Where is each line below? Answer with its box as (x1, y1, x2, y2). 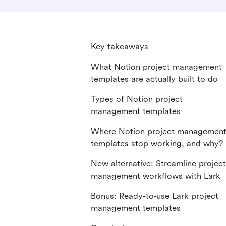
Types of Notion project (91, 94, 183, 104)
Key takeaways (91, 42, 148, 51)
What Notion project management (91, 62, 222, 72)
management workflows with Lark (91, 171, 220, 181)
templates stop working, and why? (91, 139, 223, 148)
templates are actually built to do (91, 74, 218, 84)
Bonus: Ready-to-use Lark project (91, 191, 218, 201)
